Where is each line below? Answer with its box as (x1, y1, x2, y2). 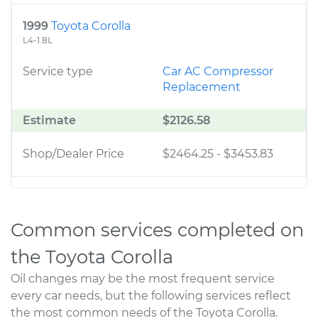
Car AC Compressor (163, 65, 273, 78)
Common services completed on (11, 219, 304, 241)
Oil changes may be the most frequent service (11, 272, 275, 285)
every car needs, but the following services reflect (11, 289, 291, 302)
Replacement (163, 80, 241, 94)
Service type (23, 65, 93, 78)
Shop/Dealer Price (23, 147, 124, 160)
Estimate (23, 114, 76, 127)
